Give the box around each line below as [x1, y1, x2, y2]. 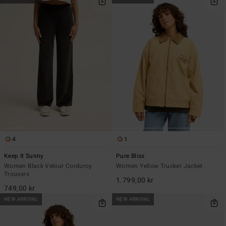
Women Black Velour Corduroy [4, 161, 92, 171]
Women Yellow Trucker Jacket [116, 161, 203, 171]
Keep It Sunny [4, 151, 44, 161]
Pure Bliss [116, 151, 145, 161]
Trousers [4, 169, 29, 179]
